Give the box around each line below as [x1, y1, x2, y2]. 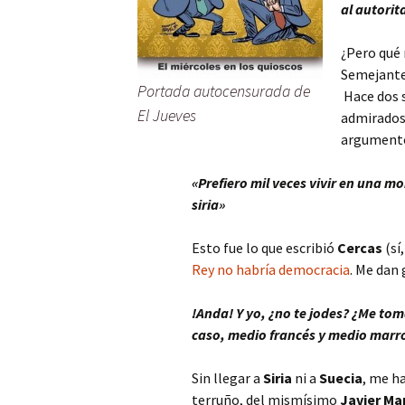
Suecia [319, 369, 363, 387]
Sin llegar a [192, 369, 263, 387]
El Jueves [137, 105, 196, 126]
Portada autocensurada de [137, 80, 310, 101]
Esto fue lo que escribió [192, 239, 337, 257]
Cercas [337, 239, 382, 257]
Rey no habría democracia [192, 260, 350, 278]
